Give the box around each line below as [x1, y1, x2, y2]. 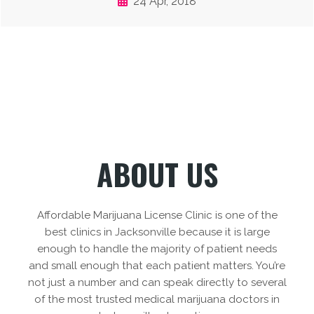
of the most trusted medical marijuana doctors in [34, 292, 280, 306]
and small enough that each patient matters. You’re [29, 259, 285, 272]
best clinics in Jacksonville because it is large [44, 225, 270, 238]
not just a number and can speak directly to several [27, 275, 287, 289]
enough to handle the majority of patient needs [37, 242, 277, 255]
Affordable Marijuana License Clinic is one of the [36, 208, 278, 221]
